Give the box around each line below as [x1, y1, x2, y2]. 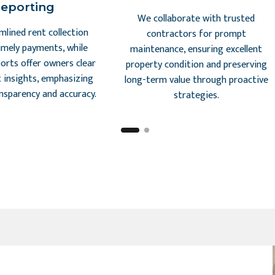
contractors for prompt [146, 26, 246, 42]
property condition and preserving [125, 56, 267, 73]
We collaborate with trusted [137, 10, 255, 27]
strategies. [173, 87, 219, 104]
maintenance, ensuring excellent [130, 41, 263, 58]
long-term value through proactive [124, 72, 268, 88]
